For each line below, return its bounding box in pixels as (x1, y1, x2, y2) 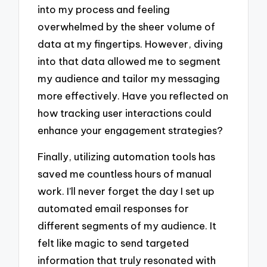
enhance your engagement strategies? (38, 123, 223, 136)
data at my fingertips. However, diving (38, 37, 223, 50)
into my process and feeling (38, 2, 170, 15)
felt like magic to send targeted (38, 237, 190, 250)
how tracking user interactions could (38, 106, 212, 119)
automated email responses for (38, 202, 190, 215)
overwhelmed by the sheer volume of (38, 20, 216, 33)
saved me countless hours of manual (38, 167, 212, 181)
